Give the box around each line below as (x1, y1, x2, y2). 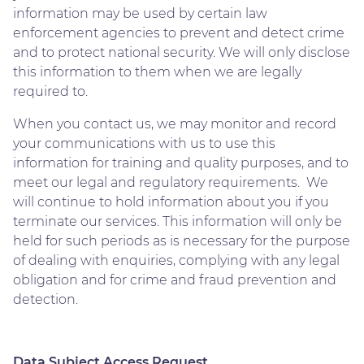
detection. (13, 291, 78, 307)
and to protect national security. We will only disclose (13, 44, 350, 60)
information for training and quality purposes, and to (13, 154, 349, 171)
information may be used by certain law (13, 5, 267, 21)
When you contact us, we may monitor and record (13, 115, 336, 132)
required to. (13, 83, 88, 99)
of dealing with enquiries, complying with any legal (13, 252, 340, 268)
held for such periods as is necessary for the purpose (13, 232, 350, 249)
